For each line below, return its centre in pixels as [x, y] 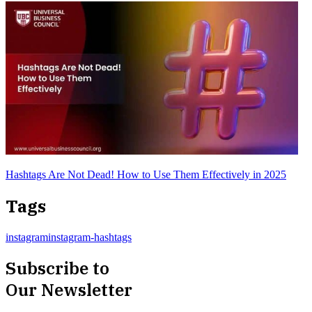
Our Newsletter [69, 289]
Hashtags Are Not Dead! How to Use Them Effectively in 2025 [146, 174]
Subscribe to [57, 268]
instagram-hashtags [90, 237]
